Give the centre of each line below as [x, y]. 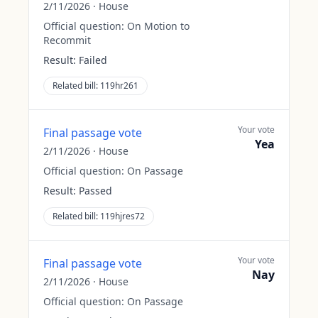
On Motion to [158, 26]
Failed [93, 60]
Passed [95, 191]
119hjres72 [122, 216]
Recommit [67, 40]
